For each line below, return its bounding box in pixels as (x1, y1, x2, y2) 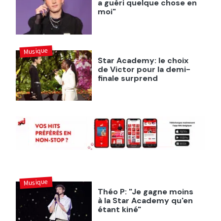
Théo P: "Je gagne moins (97, 186, 193, 197)
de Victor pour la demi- (97, 64, 190, 74)
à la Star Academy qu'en (97, 195, 193, 206)
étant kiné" (97, 204, 141, 215)
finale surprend (97, 73, 158, 83)
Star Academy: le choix (97, 55, 188, 66)
